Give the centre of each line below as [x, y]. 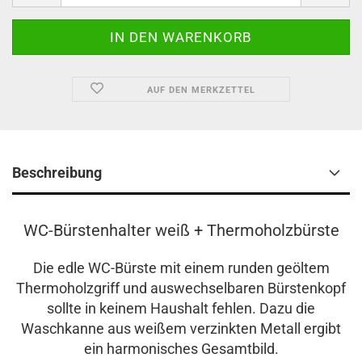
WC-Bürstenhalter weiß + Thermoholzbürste [181, 230]
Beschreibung [57, 173]
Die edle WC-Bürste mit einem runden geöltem [181, 268]
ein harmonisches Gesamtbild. [181, 349]
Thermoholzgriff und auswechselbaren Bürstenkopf [181, 288]
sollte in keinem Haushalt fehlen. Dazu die [181, 308]
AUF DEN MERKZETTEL [201, 90]
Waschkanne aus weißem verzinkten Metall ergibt [181, 328]
